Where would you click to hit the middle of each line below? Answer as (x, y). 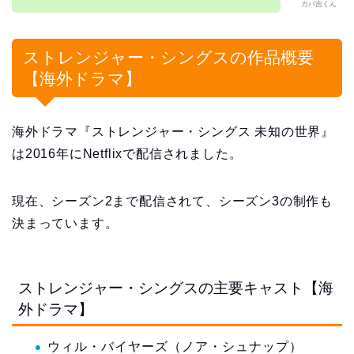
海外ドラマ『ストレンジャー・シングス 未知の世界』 (173, 132)
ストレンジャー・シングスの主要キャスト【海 (176, 288)
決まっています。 (65, 224)
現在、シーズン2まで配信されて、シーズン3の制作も (172, 201)
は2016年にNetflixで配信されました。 (127, 154)
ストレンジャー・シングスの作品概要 (168, 58)
